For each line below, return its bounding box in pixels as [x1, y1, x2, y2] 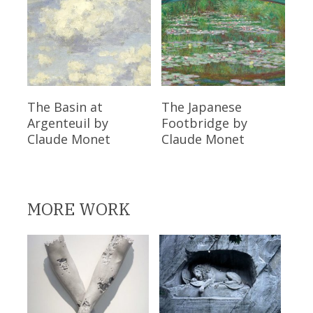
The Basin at [27, 98, 103, 115]
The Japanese [161, 98, 242, 115]
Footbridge [161, 114, 229, 131]
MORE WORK [27, 198, 131, 221]
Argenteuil [27, 114, 90, 131]
